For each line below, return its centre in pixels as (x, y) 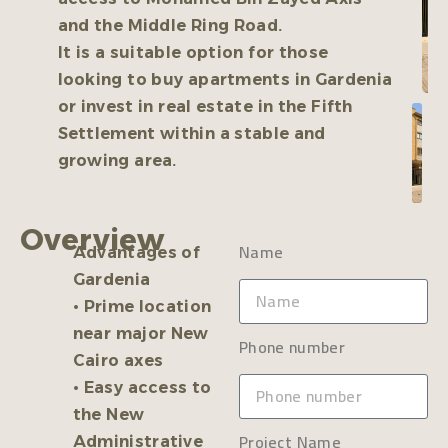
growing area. (117, 160)
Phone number (291, 347)
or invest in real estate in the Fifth (205, 106)
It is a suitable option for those (193, 52)
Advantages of (136, 253)
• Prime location (142, 307)
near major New (140, 334)
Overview (92, 240)
